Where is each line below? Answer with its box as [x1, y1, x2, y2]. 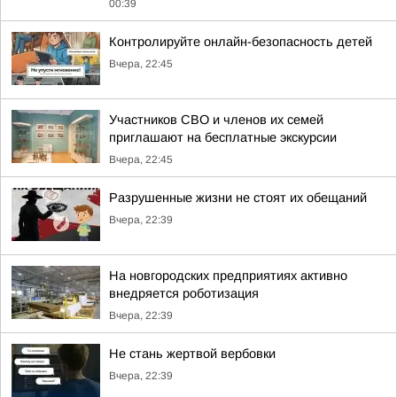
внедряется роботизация [109, 286, 259, 300]
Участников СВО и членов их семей [109, 113, 323, 127]
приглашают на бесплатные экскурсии [109, 130, 337, 144]
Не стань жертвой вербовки [109, 346, 276, 361]
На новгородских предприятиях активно [109, 269, 347, 283]
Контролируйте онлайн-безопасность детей [109, 35, 372, 49]
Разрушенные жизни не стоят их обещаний [109, 191, 367, 205]
